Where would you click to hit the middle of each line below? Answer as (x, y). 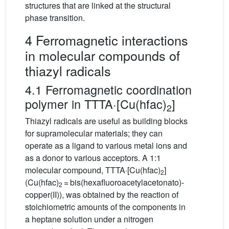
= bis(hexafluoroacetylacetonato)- (123, 182)
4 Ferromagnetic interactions (107, 40)
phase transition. (55, 18)
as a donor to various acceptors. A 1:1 (93, 158)
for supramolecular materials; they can (94, 133)
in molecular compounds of (102, 55)
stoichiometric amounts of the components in (105, 207)
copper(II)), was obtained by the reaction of (102, 195)
